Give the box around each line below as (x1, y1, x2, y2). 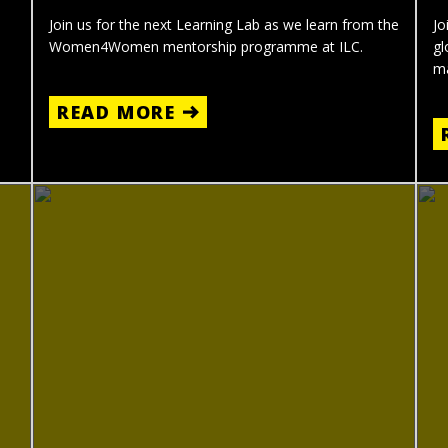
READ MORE (57, 100, 176, 125)
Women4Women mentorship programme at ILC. (49, 37, 363, 57)
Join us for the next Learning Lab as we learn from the (49, 15, 399, 35)
